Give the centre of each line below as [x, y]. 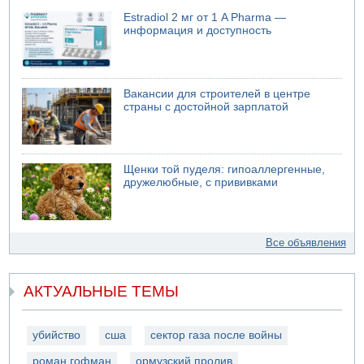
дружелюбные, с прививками [201, 183]
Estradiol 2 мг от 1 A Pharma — [205, 18]
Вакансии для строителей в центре [217, 93]
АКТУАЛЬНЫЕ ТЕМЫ [102, 291]
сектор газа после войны [217, 335]
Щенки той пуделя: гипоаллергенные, [225, 170]
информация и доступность [198, 31]
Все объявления [305, 243]
